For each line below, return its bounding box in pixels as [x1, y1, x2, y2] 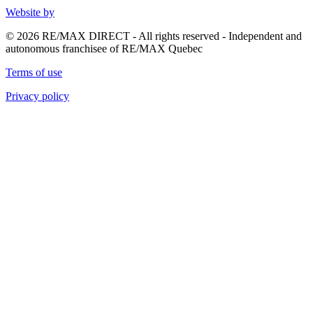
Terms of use [6, 66, 62, 78]
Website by [6, 6, 54, 18]
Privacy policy [6, 90, 69, 102]
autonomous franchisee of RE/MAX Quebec [6, 43, 203, 54]
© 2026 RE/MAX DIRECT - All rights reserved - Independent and [6, 30, 302, 42]
